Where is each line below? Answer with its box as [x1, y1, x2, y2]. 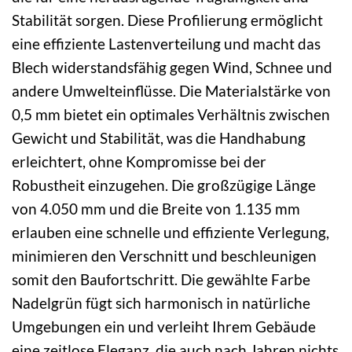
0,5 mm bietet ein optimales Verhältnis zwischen [12, 104, 330, 123]
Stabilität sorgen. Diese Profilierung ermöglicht [12, 10, 323, 29]
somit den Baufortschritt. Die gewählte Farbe [12, 269, 310, 288]
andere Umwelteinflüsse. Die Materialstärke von [12, 81, 331, 100]
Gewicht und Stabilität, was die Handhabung [12, 128, 306, 147]
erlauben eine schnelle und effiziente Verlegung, [12, 222, 329, 241]
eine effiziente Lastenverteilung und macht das [12, 34, 321, 53]
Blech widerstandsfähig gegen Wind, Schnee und [12, 57, 332, 76]
